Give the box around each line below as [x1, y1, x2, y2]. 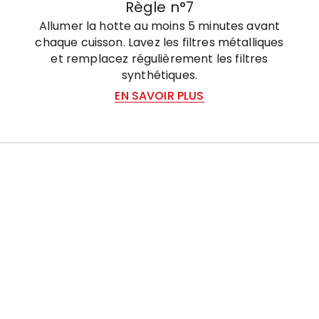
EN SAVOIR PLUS [115, 87, 204, 104]
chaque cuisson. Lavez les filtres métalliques [35, 33, 284, 51]
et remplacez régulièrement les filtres [51, 50, 268, 67]
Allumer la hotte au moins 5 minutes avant [38, 17, 281, 34]
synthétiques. [121, 66, 198, 83]
